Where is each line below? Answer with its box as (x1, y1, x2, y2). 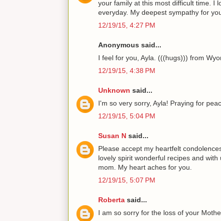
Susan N (98, 131, 126, 140)
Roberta (98, 195, 125, 204)
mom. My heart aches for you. (98, 163, 192, 171)
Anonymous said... (98, 40, 161, 49)
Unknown (98, 86, 130, 94)
